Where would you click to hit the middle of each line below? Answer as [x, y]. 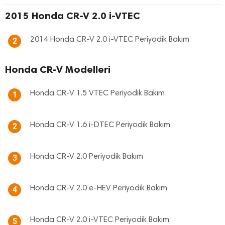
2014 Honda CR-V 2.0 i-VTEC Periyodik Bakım [110, 40]
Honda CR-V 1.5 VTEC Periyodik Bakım [97, 93]
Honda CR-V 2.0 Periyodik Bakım [87, 157]
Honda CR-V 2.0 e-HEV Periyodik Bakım [99, 188]
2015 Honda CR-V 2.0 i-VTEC [73, 16]
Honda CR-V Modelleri [58, 69]
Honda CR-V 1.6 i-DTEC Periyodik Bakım [100, 125]
